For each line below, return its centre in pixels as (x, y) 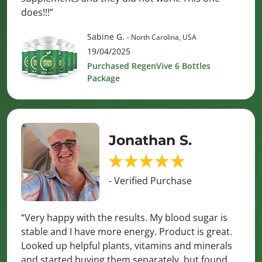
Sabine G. (107, 36)
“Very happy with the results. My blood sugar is (124, 218)
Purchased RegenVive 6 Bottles (149, 65)
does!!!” (37, 13)
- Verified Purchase (150, 180)
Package (104, 78)
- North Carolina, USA (162, 37)
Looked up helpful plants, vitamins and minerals (127, 246)
